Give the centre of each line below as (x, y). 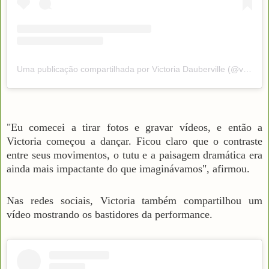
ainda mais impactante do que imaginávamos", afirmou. (128, 169)
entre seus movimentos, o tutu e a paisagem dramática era (134, 155)
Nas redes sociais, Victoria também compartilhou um (134, 201)
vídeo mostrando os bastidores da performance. (110, 215)
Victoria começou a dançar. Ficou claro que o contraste (134, 141)
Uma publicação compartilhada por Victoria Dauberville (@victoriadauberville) (247, 69)
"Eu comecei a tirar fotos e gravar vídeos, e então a (134, 128)
